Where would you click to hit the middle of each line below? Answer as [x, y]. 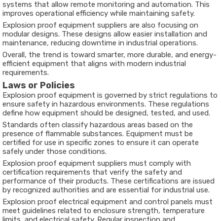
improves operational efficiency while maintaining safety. [99, 13]
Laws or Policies [39, 85]
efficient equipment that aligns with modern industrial [94, 64]
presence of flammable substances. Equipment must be [98, 134]
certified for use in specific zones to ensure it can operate [101, 143]
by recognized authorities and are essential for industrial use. [106, 190]
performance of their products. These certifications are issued [109, 181]
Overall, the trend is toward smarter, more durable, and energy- [110, 55]
